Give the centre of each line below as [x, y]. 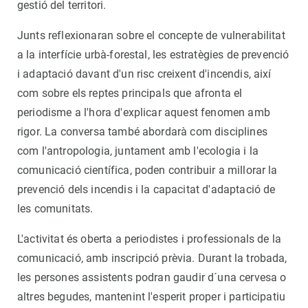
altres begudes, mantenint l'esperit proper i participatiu [152, 297]
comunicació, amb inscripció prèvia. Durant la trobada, [152, 258]
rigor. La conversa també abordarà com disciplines [142, 132]
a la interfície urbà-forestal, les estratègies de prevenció [153, 55]
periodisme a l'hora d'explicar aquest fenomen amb [144, 112]
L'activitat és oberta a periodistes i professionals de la [150, 239]
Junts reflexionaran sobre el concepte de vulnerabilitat [151, 35]
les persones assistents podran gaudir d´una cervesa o [152, 277]
